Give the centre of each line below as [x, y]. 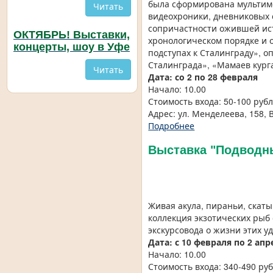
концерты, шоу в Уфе [72, 47]
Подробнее [172, 126]
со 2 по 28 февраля [215, 77]
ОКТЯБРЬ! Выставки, [72, 35]
